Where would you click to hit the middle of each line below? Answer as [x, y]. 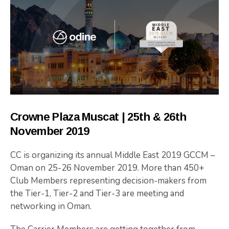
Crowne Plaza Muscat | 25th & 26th [98, 117]
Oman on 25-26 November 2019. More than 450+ [107, 168]
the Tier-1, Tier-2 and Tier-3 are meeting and [97, 194]
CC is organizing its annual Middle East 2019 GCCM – [113, 155]
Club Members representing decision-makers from [108, 181]
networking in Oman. [51, 207]
